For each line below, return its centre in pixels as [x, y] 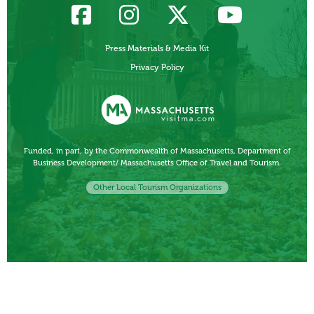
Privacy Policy [157, 68]
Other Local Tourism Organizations [157, 187]
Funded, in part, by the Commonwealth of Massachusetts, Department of [157, 151]
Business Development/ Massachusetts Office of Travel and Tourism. [157, 163]
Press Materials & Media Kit [157, 49]
